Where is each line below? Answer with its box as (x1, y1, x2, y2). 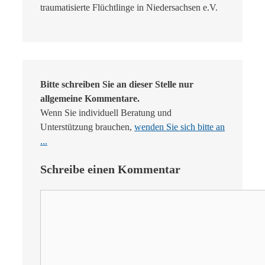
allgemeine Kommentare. (40, 93, 140, 104)
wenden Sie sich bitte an (134, 121, 225, 132)
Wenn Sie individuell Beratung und (40, 107, 172, 118)
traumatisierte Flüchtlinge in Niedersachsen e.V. (40, 2, 218, 12)
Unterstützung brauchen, (40, 121, 134, 132)
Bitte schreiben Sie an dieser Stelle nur (40, 79, 193, 89)
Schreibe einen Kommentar (40, 162, 180, 176)
